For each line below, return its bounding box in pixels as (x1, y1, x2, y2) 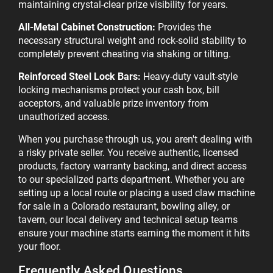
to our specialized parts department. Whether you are (18, 174, 244, 186)
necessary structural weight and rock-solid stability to (18, 35, 246, 47)
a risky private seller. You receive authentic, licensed (18, 147, 238, 159)
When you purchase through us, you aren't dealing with (18, 133, 252, 146)
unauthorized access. (18, 111, 110, 123)
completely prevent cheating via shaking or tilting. (18, 48, 231, 60)
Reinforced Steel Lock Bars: (18, 71, 141, 83)
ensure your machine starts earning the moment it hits (18, 227, 250, 239)
